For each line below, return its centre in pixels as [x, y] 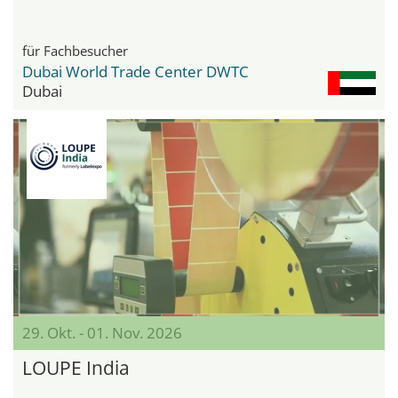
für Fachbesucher [75, 50]
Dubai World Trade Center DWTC [135, 71]
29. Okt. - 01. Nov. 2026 [102, 333]
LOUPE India [76, 368]
